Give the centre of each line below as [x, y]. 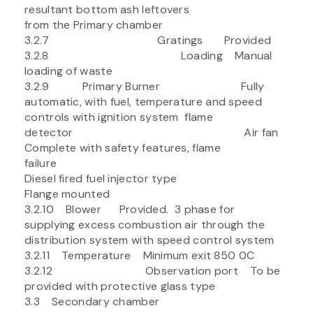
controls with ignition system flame [119, 117]
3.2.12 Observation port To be [153, 270]
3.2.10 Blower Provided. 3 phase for [130, 209]
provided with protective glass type [120, 286]
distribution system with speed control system [150, 240]
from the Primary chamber [94, 24]
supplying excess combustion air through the [145, 224]
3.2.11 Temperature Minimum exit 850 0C [140, 255]
